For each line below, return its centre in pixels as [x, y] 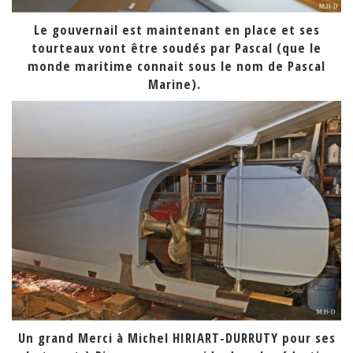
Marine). [176, 84]
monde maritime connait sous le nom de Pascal [176, 66]
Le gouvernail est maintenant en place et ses [176, 30]
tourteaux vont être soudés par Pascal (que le [176, 48]
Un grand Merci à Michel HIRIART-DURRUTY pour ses [176, 338]
